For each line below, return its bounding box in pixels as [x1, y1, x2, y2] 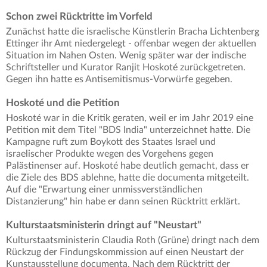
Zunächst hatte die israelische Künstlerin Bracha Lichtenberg [6, 27, 259, 37]
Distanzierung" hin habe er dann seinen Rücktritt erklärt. [6, 197, 240, 207]
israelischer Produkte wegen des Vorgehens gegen [6, 149, 213, 159]
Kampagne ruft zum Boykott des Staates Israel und [6, 137, 216, 147]
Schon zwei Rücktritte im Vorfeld [6, 11, 153, 22]
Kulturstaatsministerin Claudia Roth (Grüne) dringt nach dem [6, 235, 259, 246]
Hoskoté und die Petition [6, 98, 120, 108]
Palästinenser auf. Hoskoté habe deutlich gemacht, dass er [6, 161, 249, 171]
